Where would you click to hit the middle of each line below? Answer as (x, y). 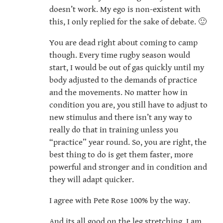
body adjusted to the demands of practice (123, 80)
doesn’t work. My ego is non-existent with (125, 10)
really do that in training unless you (114, 130)
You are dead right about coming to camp (123, 43)
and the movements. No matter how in (118, 93)
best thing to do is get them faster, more (121, 155)
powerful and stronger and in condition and (128, 167)
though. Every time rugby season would (120, 56)
